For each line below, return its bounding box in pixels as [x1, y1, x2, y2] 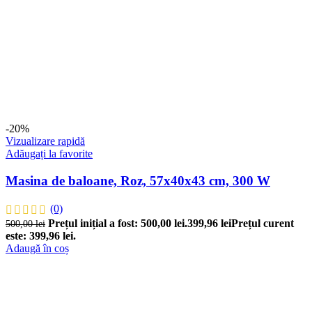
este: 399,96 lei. [6, 229, 76, 242]
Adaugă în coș [6, 242, 69, 254]
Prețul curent [231, 217, 294, 229]
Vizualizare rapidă [6, 135, 85, 148]
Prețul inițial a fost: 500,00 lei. [48, 217, 187, 229]
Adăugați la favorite [6, 148, 93, 160]
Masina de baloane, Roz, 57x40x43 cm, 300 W [6, 173, 270, 189]
